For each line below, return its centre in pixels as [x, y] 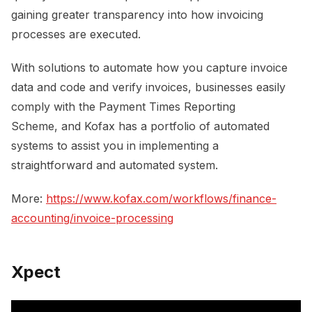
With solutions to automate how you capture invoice [149, 67]
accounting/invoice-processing [92, 218]
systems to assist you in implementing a [115, 145]
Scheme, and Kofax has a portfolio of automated [140, 126]
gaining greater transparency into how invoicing [137, 14]
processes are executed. [76, 34]
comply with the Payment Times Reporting [123, 106]
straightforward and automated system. [115, 165]
